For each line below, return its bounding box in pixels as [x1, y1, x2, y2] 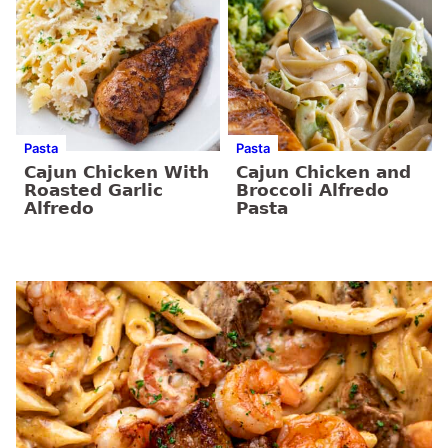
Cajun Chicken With [24, 161, 209, 182]
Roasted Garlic [24, 179, 163, 200]
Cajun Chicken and [236, 161, 411, 182]
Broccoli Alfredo [236, 179, 389, 200]
